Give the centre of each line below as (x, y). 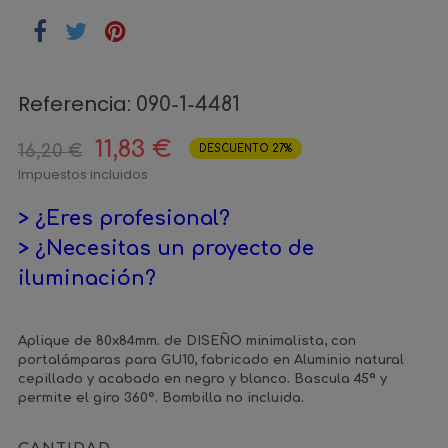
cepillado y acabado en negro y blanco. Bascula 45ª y (202, 379)
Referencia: (74, 104)
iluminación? (87, 278)
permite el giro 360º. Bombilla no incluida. (161, 398)
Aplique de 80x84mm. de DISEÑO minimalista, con (187, 341)
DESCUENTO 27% (245, 148)
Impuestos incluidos (83, 174)
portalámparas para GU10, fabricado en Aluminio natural (211, 360)
